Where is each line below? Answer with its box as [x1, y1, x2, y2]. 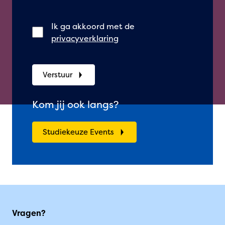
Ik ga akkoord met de [51, 20, 135, 32]
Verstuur [43, 69, 72, 80]
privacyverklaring [51, 32, 119, 44]
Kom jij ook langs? [32, 97, 119, 111]
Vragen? [12, 207, 46, 218]
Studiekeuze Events [43, 126, 114, 137]
